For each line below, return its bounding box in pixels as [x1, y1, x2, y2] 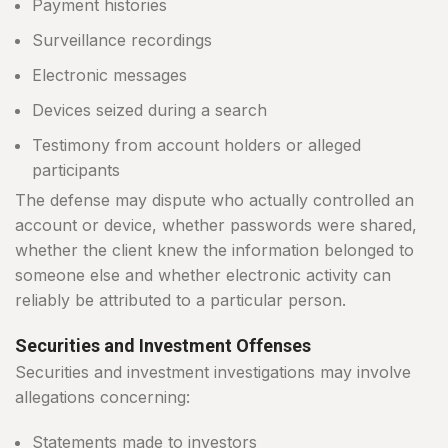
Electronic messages [32, 65, 187, 86]
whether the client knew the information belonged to [15, 240, 414, 261]
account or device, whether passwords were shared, [15, 215, 417, 236]
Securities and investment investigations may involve [15, 362, 411, 383]
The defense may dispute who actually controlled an [15, 190, 414, 211]
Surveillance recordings [32, 30, 212, 51]
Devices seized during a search [32, 100, 267, 121]
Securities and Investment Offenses [15, 335, 311, 357]
